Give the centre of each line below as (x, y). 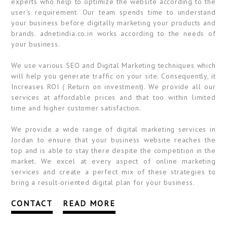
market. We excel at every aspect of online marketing (113, 161)
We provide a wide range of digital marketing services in (113, 129)
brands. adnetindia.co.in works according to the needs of (113, 33)
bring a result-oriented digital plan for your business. (103, 182)
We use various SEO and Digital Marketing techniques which (113, 65)
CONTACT (32, 203)
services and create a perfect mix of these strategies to (113, 172)
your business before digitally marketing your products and (113, 23)
